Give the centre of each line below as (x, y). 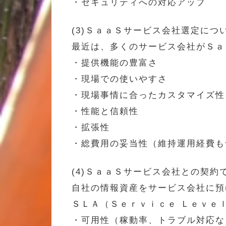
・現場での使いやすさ (120, 79)
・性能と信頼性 (105, 111)
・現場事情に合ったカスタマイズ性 (148, 95)
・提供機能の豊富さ (115, 63)
